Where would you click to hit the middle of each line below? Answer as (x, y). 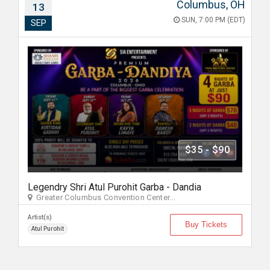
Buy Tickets (206, 224)
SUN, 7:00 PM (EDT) (212, 20)
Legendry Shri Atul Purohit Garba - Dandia (115, 187)
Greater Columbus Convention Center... (104, 197)
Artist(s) (40, 217)
